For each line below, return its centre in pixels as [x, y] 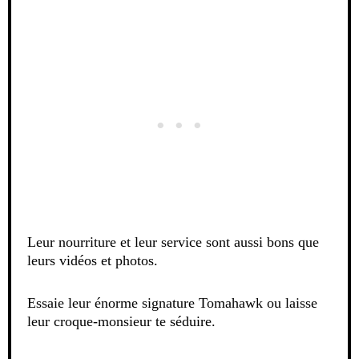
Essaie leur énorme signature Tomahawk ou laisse [172, 303]
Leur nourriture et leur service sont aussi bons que [173, 242]
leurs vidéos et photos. [93, 261]
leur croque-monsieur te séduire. [121, 322]
